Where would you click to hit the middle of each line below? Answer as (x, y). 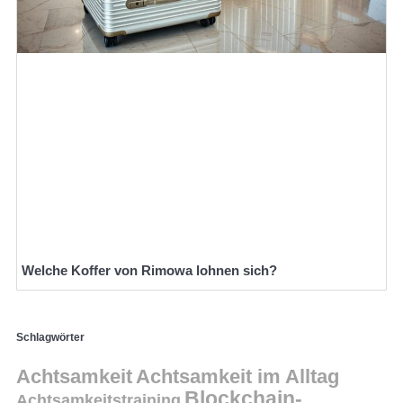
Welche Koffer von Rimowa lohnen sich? (149, 270)
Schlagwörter (50, 337)
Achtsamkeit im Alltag (237, 377)
